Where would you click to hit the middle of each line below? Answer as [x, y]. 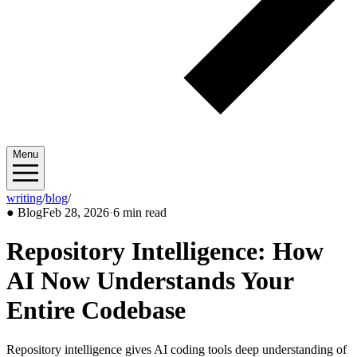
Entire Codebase [96, 310]
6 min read [140, 212]
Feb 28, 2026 [76, 212]
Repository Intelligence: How [165, 251]
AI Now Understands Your [150, 281]
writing [24, 198]
